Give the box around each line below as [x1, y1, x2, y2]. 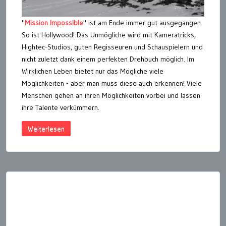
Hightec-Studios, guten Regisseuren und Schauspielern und [22, 42, 203, 52]
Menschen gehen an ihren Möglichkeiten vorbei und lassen [22, 91, 200, 100]
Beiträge [6, 181, 46, 197]
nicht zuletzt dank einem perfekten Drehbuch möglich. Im [22, 54, 194, 64]
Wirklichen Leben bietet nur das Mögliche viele [22, 67, 163, 76]
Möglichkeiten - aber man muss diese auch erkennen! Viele [22, 79, 202, 88]
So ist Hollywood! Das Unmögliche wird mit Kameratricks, [22, 30, 196, 40]
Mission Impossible [25, 18, 83, 28]
